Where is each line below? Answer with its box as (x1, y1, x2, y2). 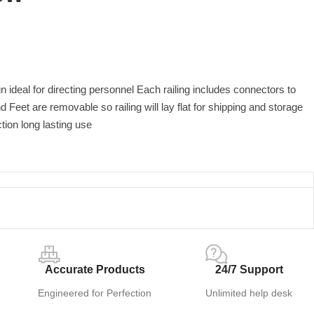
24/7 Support (214, 264, 283, 276)
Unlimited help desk (205, 287, 293, 299)
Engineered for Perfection (38, 287, 152, 299)
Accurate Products (44, 264, 145, 276)
